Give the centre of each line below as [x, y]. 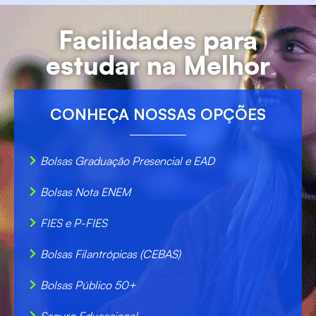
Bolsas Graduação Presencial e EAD [127, 160]
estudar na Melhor [158, 65]
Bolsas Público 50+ [88, 285]
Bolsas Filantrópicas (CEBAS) [110, 254]
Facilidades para [158, 39]
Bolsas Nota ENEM [85, 192]
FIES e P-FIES [74, 223]
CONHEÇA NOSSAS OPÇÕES [158, 114]
